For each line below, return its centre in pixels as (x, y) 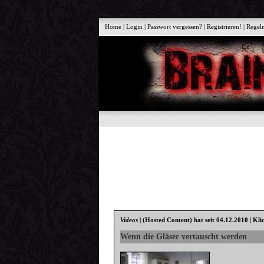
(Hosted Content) (168, 220)
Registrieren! (225, 27)
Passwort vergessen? (175, 27)
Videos (129, 220)
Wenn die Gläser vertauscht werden (184, 236)
